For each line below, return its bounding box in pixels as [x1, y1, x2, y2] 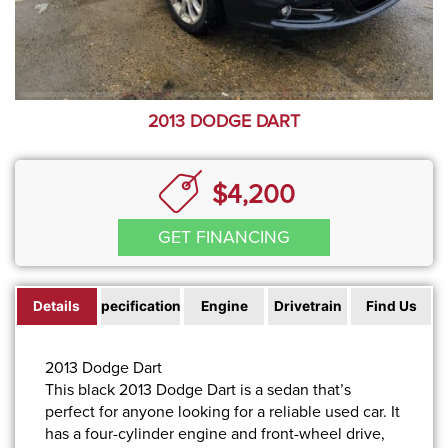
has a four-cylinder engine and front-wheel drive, [45, 422, 385, 446]
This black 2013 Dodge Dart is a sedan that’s [45, 378, 351, 402]
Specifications [91, 298, 189, 315]
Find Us [365, 298, 417, 315]
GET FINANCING [158, 224, 290, 251]
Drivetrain [273, 298, 342, 315]
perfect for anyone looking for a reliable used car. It [45, 400, 400, 424]
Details [33, 298, 81, 315]
